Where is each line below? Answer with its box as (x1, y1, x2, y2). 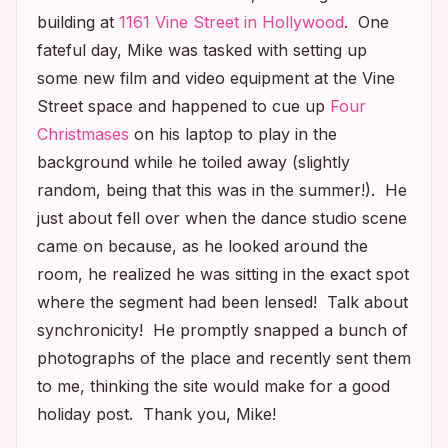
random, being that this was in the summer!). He (37, 179, 407, 200)
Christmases (37, 123, 129, 144)
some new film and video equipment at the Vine (37, 67, 395, 88)
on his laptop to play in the (129, 123, 337, 144)
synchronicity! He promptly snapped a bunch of (37, 319, 408, 340)
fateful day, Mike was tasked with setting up (37, 39, 367, 60)
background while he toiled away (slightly (37, 151, 350, 172)
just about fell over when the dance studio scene (37, 207, 407, 228)
